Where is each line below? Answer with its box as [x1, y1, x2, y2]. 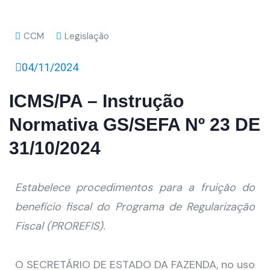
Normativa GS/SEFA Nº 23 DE [9, 115, 260, 134]
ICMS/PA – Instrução [9, 91, 184, 111]
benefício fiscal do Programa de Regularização [15, 199, 255, 214]
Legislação [64, 30, 109, 42]
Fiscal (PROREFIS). [15, 219, 105, 233]
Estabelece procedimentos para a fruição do [15, 180, 255, 195]
